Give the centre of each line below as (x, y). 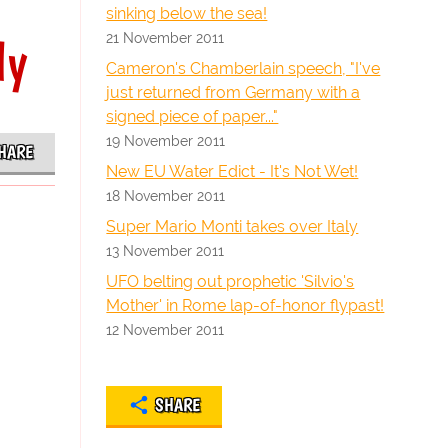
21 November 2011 (165, 37)
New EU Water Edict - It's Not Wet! (232, 171)
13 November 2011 (165, 250)
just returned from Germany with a (233, 92)
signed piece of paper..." (192, 116)
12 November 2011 (165, 329)
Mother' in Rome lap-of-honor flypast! (245, 305)
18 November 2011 (166, 195)
